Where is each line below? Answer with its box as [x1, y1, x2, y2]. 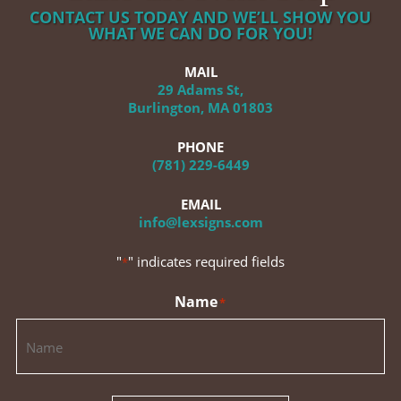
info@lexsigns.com [138, 213, 263, 231]
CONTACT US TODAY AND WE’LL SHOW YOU [30, 6, 371, 28]
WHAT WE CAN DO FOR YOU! [89, 22, 312, 44]
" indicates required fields [128, 252, 285, 270]
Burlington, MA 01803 [128, 98, 273, 116]
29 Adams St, [158, 81, 243, 98]
